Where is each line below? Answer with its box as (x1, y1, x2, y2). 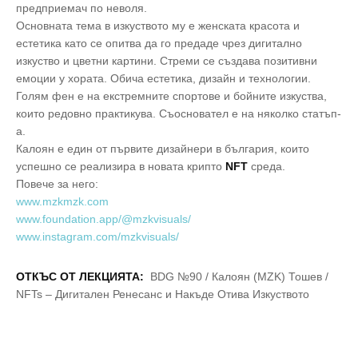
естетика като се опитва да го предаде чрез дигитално (16, 37, 302, 50)
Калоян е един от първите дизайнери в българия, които (16, 142, 309, 156)
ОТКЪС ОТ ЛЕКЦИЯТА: (16, 270, 147, 284)
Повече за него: (16, 177, 98, 191)
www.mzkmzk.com (16, 195, 109, 209)
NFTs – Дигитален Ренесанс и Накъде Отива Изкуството (16, 288, 309, 301)
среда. (248, 160, 285, 173)
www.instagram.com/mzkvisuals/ (16, 230, 179, 244)
